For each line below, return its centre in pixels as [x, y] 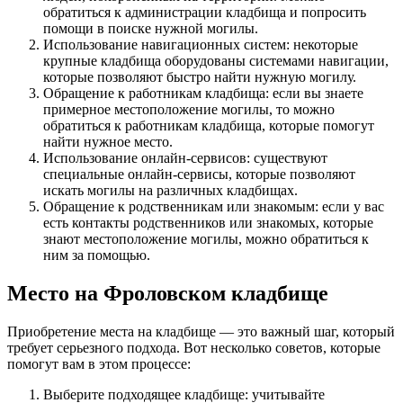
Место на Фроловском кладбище [168, 293]
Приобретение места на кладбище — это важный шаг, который [201, 331]
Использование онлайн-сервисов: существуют [185, 157]
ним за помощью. [97, 255]
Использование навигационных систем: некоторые [201, 44]
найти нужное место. [108, 141]
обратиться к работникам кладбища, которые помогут [209, 125]
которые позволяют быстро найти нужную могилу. [200, 76]
